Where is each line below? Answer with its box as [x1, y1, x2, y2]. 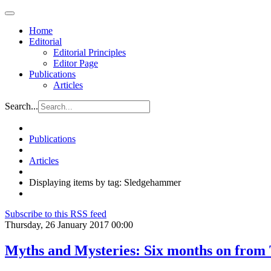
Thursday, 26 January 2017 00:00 [5, 220, 133, 230]
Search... [5, 101, 38, 111]
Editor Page [53, 58, 98, 68]
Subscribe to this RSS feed [5, 209, 106, 219]
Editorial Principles [53, 47, 126, 57]
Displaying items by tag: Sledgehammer [29, 177, 181, 188]
